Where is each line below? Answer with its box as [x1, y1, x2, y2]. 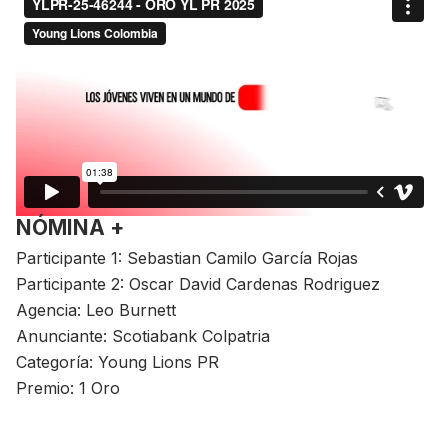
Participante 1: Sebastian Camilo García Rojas [16, 248, 358, 269]
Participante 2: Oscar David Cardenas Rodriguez [16, 274, 380, 295]
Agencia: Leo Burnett [16, 300, 176, 321]
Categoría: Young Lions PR [16, 352, 219, 373]
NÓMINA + [16, 215, 124, 241]
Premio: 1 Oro [16, 378, 120, 399]
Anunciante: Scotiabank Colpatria [16, 326, 270, 347]
